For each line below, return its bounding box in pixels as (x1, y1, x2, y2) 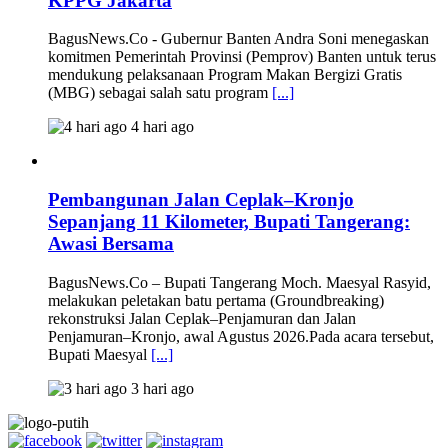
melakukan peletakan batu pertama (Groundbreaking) (48, 291, 384, 309)
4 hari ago (127, 118, 194, 136)
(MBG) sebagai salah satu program (48, 84, 272, 102)
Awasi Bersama (48, 233, 174, 255)
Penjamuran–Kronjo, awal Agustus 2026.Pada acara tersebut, (48, 327, 434, 345)
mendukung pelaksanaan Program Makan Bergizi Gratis (48, 66, 402, 84)
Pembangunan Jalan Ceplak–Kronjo (48, 189, 354, 211)
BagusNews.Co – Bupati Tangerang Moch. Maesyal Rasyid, (48, 273, 431, 291)
